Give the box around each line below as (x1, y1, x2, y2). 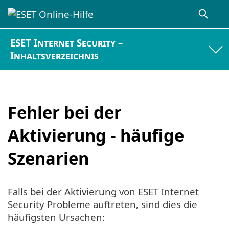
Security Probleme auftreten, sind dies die (8, 198, 197, 211)
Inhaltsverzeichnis (10, 49, 99, 62)
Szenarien (8, 146, 89, 170)
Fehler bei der (8, 100, 122, 124)
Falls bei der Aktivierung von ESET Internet (8, 185, 199, 198)
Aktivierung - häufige (8, 123, 184, 147)
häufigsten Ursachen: (8, 211, 105, 224)
